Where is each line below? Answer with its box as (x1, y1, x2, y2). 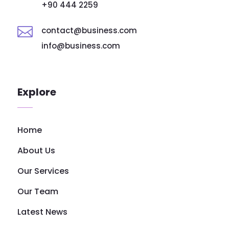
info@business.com (41, 40, 120, 51)
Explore (17, 84, 56, 99)
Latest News (17, 205, 67, 218)
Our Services (17, 165, 69, 177)
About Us (17, 144, 55, 156)
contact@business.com (41, 25, 137, 36)
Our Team (17, 185, 58, 197)
